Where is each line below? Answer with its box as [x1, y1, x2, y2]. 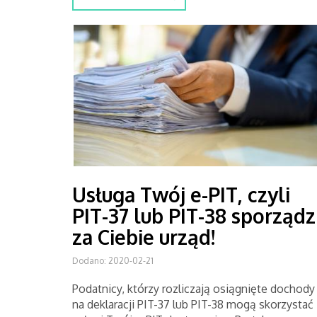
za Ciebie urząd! [72, 224, 215, 250]
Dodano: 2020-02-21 [72, 255, 154, 266]
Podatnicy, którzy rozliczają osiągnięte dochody [72, 282, 315, 296]
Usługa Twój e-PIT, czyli [72, 182, 290, 207]
